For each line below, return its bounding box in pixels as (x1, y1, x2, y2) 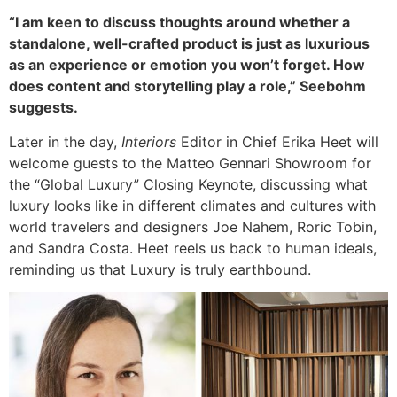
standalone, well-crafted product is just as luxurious (9, 35, 370, 53)
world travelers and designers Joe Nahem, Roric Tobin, (9, 217, 377, 236)
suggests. (9, 98, 78, 117)
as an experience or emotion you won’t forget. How (9, 56, 365, 74)
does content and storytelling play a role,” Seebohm (9, 77, 366, 96)
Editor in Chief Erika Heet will (176, 132, 378, 151)
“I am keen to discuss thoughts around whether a (9, 13, 350, 32)
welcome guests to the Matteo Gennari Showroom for (9, 153, 371, 172)
